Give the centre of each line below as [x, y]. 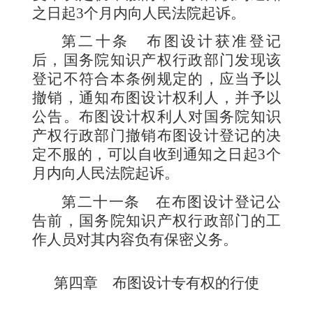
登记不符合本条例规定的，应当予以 [156, 79]
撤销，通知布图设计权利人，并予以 [156, 98]
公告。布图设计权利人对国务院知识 [156, 117]
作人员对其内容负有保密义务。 [135, 239]
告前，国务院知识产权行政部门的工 [156, 220]
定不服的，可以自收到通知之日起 [145, 155]
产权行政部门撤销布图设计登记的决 [156, 136]
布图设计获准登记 [214, 42]
